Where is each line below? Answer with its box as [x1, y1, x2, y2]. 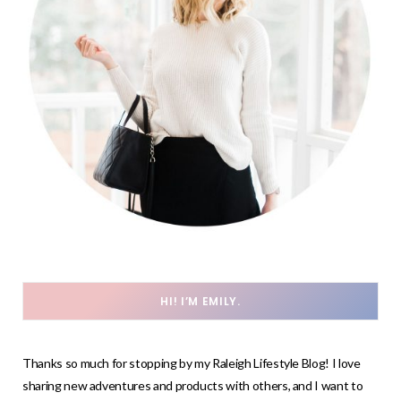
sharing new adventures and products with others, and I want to [22, 378, 363, 394]
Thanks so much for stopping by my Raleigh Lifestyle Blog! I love [22, 355, 361, 371]
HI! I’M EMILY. [160, 294, 241, 310]
